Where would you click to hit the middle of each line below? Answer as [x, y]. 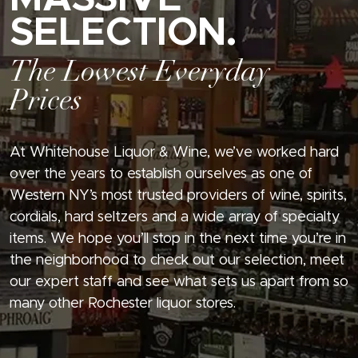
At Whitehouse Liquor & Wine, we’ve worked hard [174, 153]
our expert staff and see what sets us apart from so [179, 282]
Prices [46, 103]
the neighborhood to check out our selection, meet [177, 261]
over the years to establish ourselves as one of [161, 175]
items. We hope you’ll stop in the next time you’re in [178, 239]
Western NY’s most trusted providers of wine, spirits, [178, 196]
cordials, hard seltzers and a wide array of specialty [175, 218]
